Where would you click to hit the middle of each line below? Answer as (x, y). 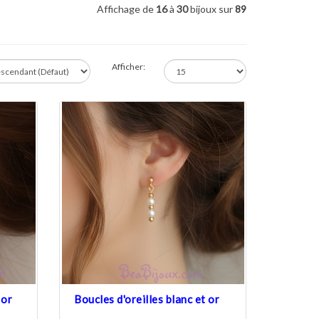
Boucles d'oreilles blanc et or (147, 299)
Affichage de (126, 9)
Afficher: (128, 67)
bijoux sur (211, 9)
